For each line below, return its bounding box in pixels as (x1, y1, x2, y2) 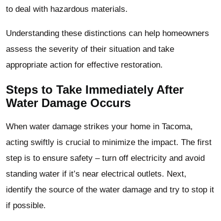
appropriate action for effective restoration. (6, 60, 163, 70)
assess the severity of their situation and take (6, 44, 174, 54)
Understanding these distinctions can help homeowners (6, 28, 209, 38)
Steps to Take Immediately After (6, 82, 184, 96)
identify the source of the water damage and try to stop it (6, 185, 214, 195)
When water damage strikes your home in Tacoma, (6, 122, 193, 132)
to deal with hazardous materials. (6, 4, 128, 14)
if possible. (6, 201, 46, 211)
